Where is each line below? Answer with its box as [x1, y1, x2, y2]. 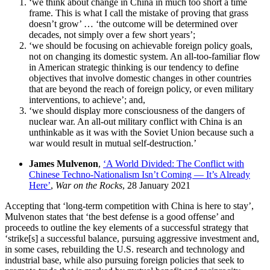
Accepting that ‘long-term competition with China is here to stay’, [5, 200, 254, 211]
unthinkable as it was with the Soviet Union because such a [29, 127, 254, 137]
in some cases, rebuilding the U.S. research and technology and [5, 243, 245, 254]
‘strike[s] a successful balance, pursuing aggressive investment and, [5, 233, 259, 243]
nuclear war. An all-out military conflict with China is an [29, 116, 242, 127]
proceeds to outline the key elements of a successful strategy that [5, 222, 248, 233]
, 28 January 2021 [122, 180, 190, 190]
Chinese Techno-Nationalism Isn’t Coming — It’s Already [29, 169, 250, 180]
